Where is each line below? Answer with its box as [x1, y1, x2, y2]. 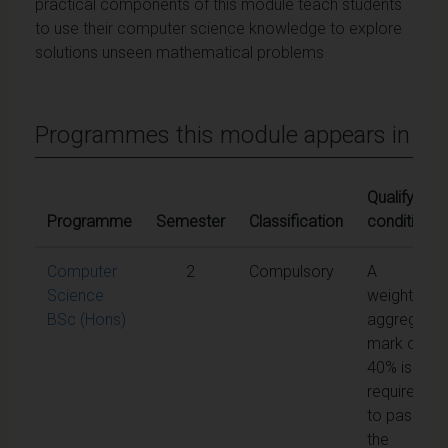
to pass [367, 405, 420, 425]
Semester [156, 211, 225, 231]
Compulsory [249, 261, 334, 281]
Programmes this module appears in [35, 120, 410, 149]
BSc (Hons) [47, 309, 126, 329]
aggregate [367, 309, 440, 329]
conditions [367, 211, 440, 231]
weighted [367, 285, 431, 305]
